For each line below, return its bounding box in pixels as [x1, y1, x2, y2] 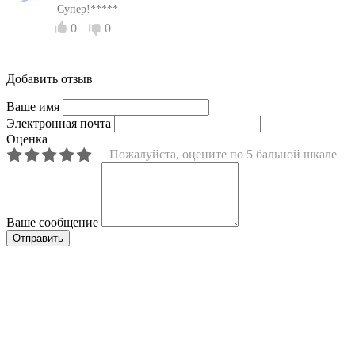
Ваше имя [6, 99, 59, 113]
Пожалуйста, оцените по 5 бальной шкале [109, 147, 337, 161]
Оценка [6, 132, 48, 146]
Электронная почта [6, 116, 111, 130]
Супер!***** [57, 2, 118, 15]
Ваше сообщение [6, 215, 98, 229]
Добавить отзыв [6, 71, 93, 86]
